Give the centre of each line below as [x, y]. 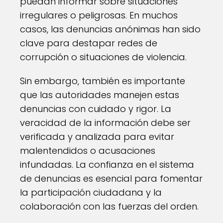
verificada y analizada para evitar [97, 137]
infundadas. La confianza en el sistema [107, 165]
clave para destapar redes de [89, 43]
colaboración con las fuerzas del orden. [109, 206]
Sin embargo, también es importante [103, 81]
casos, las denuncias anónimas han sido [110, 29]
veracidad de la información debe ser [105, 123]
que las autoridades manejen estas [100, 95]
